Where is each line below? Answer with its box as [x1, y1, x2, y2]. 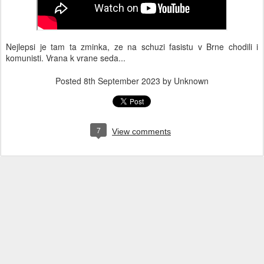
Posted [55, 75, 84, 87]
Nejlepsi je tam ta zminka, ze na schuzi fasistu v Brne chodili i [6, 41, 258, 52]
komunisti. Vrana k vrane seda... [6, 52, 126, 64]
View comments [112, 127, 171, 136]
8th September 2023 [84, 75, 160, 87]
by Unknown [160, 75, 209, 87]
